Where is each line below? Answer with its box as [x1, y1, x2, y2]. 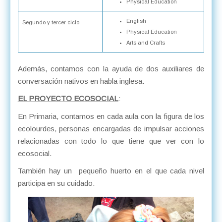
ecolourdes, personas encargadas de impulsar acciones [17, 124, 205, 133]
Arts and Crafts [126, 39, 166, 46]
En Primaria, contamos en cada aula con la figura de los [17, 111, 205, 120]
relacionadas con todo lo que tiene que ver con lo [17, 136, 205, 145]
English [126, 17, 146, 24]
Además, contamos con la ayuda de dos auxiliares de [17, 64, 205, 73]
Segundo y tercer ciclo [22, 19, 79, 26]
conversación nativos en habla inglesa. [17, 76, 144, 85]
